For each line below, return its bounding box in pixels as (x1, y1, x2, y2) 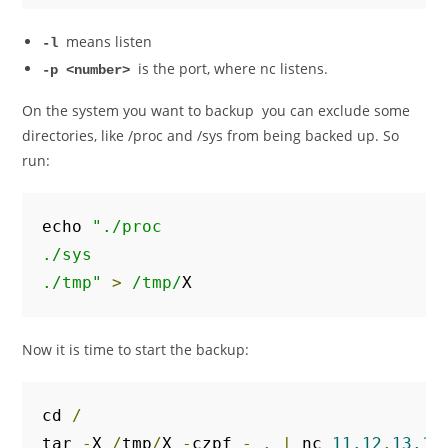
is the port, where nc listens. (138, 59, 329, 78)
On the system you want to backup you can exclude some (22, 101, 411, 120)
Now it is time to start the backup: (22, 340, 250, 359)
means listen (66, 32, 153, 51)
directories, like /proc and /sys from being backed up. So (22, 126, 400, 145)
